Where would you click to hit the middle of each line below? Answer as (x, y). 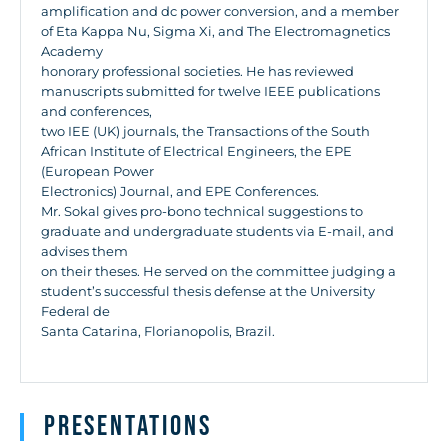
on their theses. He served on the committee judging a (218, 271)
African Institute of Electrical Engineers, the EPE (196, 151)
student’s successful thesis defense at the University (208, 291)
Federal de (75, 311)
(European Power (97, 171)
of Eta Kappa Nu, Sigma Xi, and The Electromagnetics (215, 31)
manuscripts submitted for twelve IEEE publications (210, 91)
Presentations (128, 426)
